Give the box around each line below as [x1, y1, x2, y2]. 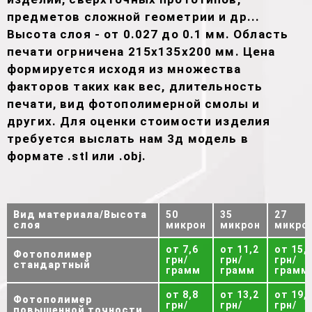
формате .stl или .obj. [7, 149, 147, 163]
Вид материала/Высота [13, 209, 147, 220]
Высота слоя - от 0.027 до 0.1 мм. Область [7, 27, 289, 41]
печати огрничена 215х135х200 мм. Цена [7, 45, 276, 58]
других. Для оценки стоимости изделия [7, 114, 271, 128]
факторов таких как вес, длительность [7, 79, 263, 93]
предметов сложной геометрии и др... [7, 10, 260, 24]
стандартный [13, 259, 91, 270]
